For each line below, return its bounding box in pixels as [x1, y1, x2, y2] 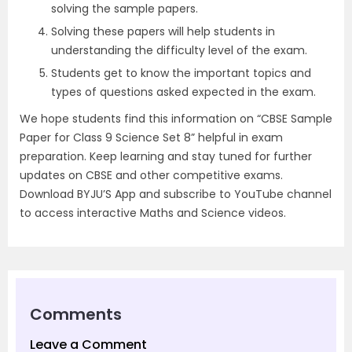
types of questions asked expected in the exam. [51, 84, 316, 101]
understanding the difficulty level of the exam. [51, 42, 307, 59]
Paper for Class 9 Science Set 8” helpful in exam [20, 130, 283, 146]
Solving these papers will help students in [51, 24, 275, 40]
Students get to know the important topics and [51, 65, 311, 82]
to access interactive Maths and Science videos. [20, 205, 286, 222]
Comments [30, 303, 122, 326]
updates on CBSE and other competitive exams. [20, 167, 283, 184]
